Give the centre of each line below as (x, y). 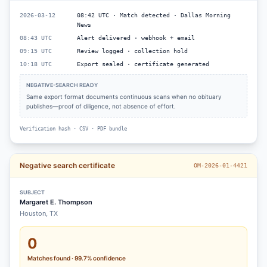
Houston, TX (39, 213)
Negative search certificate (67, 165)
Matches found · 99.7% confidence (77, 258)
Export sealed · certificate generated (143, 64)
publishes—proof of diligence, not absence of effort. (101, 106)
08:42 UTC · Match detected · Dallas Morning (154, 15)
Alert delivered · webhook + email (136, 38)
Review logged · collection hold (132, 51)
